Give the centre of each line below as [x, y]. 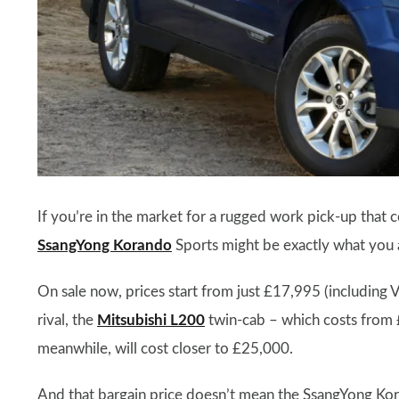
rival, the [67, 320]
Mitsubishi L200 [151, 320]
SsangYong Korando [105, 245]
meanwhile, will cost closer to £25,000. [165, 348]
